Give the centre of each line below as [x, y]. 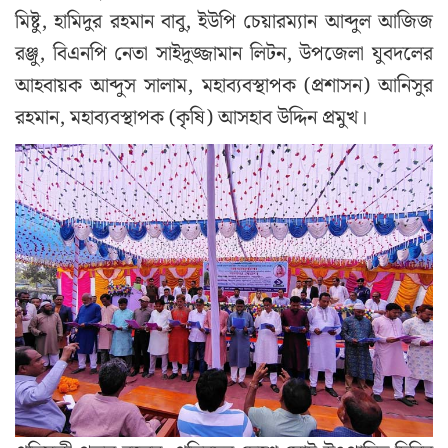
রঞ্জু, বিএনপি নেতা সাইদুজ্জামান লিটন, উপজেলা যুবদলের [224, 54]
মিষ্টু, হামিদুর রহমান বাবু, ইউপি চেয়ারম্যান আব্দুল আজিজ [224, 22]
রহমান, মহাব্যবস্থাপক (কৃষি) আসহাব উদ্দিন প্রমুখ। [191, 118]
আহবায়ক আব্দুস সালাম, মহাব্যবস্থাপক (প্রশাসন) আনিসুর [224, 86]
